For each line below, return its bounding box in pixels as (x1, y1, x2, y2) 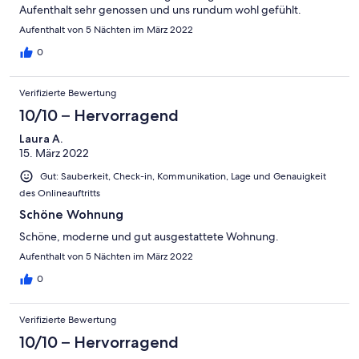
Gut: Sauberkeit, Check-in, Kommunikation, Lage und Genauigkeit (40, 169, 326, 183)
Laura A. (19, 131, 63, 146)
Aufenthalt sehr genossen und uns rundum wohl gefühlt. (19, 2, 301, 17)
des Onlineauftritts (19, 186, 100, 200)
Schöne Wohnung (19, 206, 123, 222)
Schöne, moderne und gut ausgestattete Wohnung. (19, 228, 279, 244)
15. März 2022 (19, 145, 89, 160)
